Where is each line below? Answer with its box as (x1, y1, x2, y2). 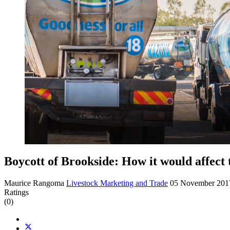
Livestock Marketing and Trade (66, 178, 168, 187)
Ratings (4, 187, 29, 197)
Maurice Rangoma (4, 178, 64, 187)
